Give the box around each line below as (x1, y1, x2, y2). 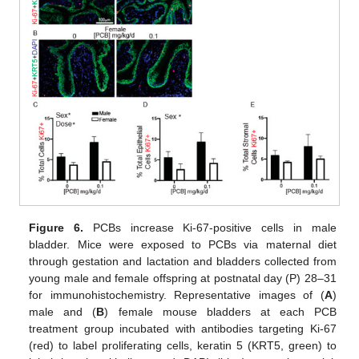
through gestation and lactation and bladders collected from (29, 255, 337, 268)
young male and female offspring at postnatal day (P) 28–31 (29, 272, 337, 284)
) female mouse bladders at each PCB (104, 305, 337, 318)
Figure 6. (29, 221, 84, 234)
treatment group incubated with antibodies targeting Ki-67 (29, 322, 337, 335)
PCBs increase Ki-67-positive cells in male (83, 221, 337, 234)
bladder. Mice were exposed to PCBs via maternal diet (29, 238, 337, 251)
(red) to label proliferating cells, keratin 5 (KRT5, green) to (29, 339, 337, 352)
